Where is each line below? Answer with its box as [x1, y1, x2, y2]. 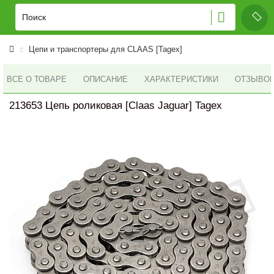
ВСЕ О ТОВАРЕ [7, 74, 67, 84]
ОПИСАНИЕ [83, 75, 128, 84]
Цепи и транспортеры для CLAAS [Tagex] [29, 45, 182, 54]
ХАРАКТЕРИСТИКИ [144, 75, 218, 84]
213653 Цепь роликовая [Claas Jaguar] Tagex [9, 100, 222, 111]
